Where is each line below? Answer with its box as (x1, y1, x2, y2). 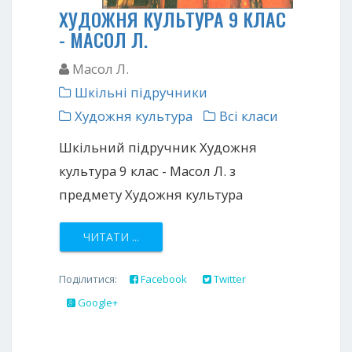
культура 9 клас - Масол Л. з (59, 162, 236, 181)
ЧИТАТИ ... (83, 229, 139, 245)
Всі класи (216, 107, 278, 126)
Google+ (75, 295, 118, 310)
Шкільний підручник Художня (59, 138, 257, 157)
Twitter (211, 272, 246, 287)
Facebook (138, 272, 187, 287)
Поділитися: (59, 272, 122, 287)
